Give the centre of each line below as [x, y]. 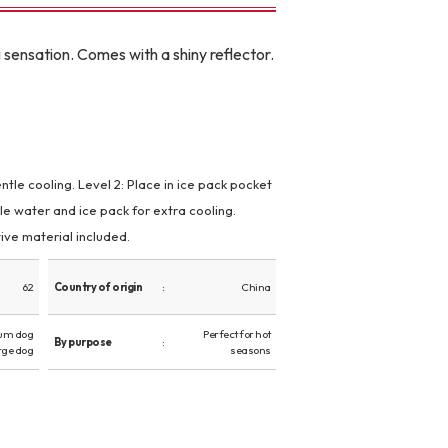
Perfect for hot [237, 334]
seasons [250, 350]
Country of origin [98, 287]
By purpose [82, 342]
